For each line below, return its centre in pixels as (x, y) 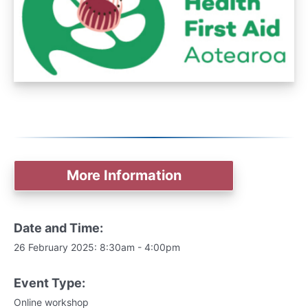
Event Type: (49, 283)
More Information (124, 175)
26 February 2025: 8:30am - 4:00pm (97, 247)
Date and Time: (58, 228)
